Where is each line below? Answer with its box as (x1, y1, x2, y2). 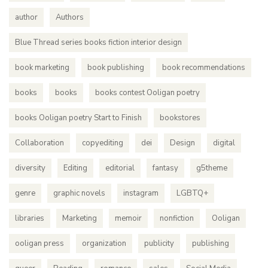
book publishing (87, 62, 144, 73)
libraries (15, 213, 44, 224)
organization (82, 238, 126, 249)
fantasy (153, 163, 178, 173)
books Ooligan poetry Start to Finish (15, 112, 142, 123)
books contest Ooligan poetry (95, 87, 200, 98)
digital (213, 138, 235, 148)
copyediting (82, 138, 123, 148)
